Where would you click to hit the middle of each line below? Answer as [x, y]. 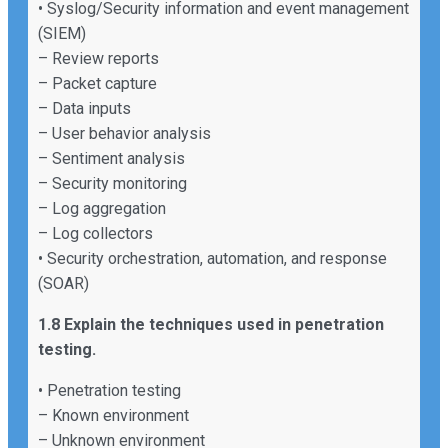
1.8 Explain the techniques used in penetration [211, 324]
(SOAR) [63, 283]
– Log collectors [95, 233]
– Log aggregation [102, 208]
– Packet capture [97, 83]
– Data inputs [84, 108]
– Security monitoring [112, 183]
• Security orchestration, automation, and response [212, 258]
